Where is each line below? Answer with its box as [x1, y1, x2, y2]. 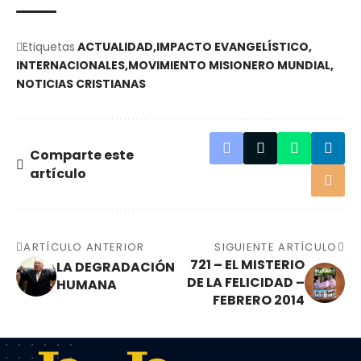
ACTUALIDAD [77, 39, 153, 56]
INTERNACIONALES [16, 57, 125, 74]
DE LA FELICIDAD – [187, 273, 305, 293]
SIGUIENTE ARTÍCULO [214, 239, 338, 255]
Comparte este [30, 146, 134, 165]
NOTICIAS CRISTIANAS [16, 76, 146, 93]
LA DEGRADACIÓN [56, 258, 175, 277]
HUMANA [56, 276, 117, 295]
